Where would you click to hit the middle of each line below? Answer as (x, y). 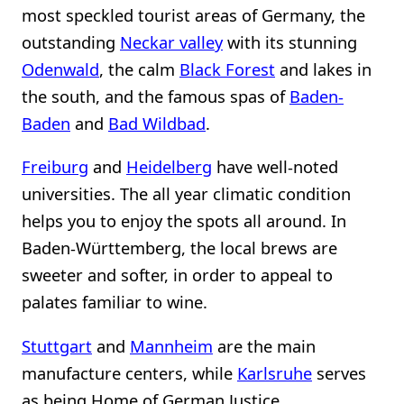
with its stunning (290, 41)
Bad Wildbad (157, 123)
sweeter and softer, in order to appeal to (177, 275)
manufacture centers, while (129, 372)
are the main (264, 345)
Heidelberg (169, 167)
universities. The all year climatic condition (186, 194)
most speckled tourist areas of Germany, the (193, 14)
